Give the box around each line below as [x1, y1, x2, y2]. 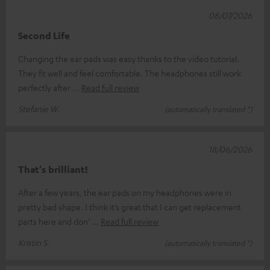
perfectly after [18, 82, 72, 93]
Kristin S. [18, 237, 49, 248]
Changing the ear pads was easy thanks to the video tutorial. [18, 53, 239, 64]
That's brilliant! [18, 163, 88, 175]
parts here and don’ [18, 216, 92, 227]
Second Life [18, 30, 70, 42]
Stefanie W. [18, 103, 60, 114]
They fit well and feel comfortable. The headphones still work [18, 67, 241, 78]
